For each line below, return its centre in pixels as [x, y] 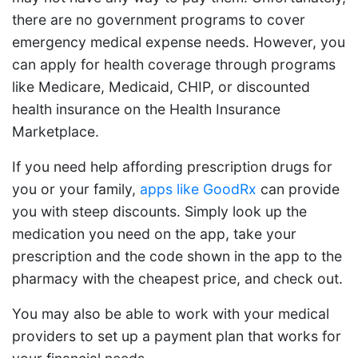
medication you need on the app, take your [154, 233]
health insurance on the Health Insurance [146, 109]
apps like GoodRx [198, 189]
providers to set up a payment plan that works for [177, 336]
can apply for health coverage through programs [174, 64]
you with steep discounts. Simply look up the [159, 211]
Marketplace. [56, 131]
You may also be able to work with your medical [171, 313]
